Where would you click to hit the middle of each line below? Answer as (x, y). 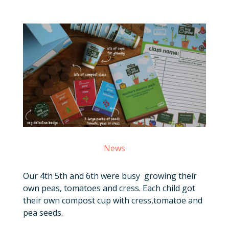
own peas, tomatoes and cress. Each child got (109, 188)
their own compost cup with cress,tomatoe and (112, 200)
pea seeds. (43, 212)
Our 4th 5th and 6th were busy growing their (110, 176)
